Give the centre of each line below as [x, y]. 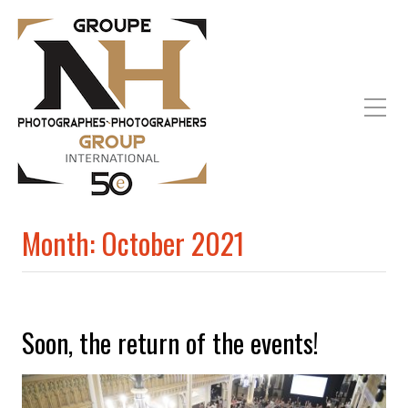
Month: [61, 243]
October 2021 [173, 243]
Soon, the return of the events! [170, 342]
